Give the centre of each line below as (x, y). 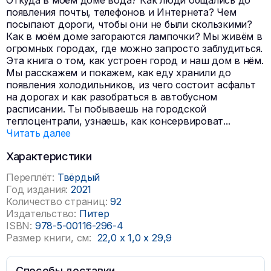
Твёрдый (79, 177)
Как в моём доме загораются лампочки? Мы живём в (134, 36)
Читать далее (39, 133)
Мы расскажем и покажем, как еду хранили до (119, 73)
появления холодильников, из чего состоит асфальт (131, 85)
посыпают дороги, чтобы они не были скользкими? (129, 24)
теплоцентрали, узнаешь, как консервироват (115, 121)
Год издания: (37, 189)
